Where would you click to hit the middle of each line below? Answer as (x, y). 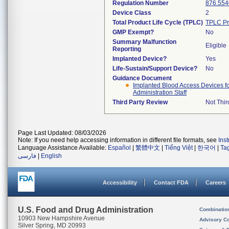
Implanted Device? (140, 59)
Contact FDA (171, 182)
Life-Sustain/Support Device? (155, 68)
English (51, 156)
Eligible (216, 45)
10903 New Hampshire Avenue (61, 218)
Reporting (127, 49)
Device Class (132, 13)
